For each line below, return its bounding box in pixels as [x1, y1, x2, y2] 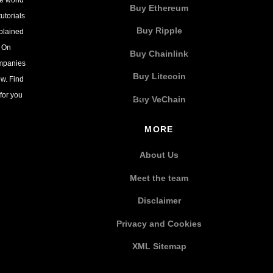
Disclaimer [137, 196, 181, 206]
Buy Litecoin [132, 71, 186, 82]
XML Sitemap [132, 241, 186, 252]
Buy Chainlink [130, 48, 189, 58]
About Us [140, 150, 179, 160]
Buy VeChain [132, 94, 186, 104]
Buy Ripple [136, 26, 182, 36]
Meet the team [130, 172, 189, 183]
